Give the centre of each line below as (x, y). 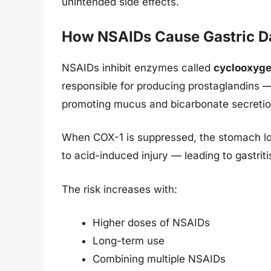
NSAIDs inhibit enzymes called (138, 67)
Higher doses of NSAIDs (151, 223)
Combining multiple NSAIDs (159, 259)
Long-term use (129, 241)
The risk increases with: (119, 189)
